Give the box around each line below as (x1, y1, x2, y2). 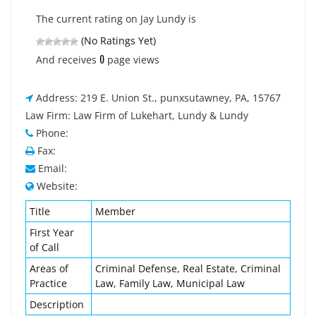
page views (104, 53, 159, 66)
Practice (30, 276, 67, 290)
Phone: (36, 126, 68, 140)
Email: (38, 162, 67, 175)
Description (30, 298, 84, 311)
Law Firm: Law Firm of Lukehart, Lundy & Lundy (25, 109, 248, 122)
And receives (36, 53, 99, 66)
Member (95, 205, 135, 218)
